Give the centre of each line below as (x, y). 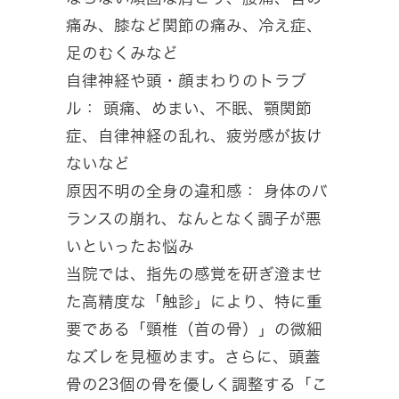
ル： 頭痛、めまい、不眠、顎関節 (189, 109)
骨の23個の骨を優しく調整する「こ (197, 385)
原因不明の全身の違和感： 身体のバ (197, 191)
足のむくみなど (122, 53)
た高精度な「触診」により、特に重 (194, 302)
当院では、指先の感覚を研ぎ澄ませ (194, 274)
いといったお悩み (130, 247)
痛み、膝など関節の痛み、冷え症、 (194, 26)
